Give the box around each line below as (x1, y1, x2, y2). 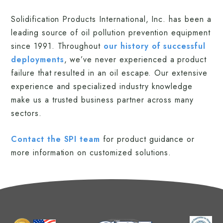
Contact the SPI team (11, 133, 101, 145)
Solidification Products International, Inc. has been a (11, 13, 212, 25)
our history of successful (104, 40, 206, 52)
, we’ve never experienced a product (64, 54, 207, 65)
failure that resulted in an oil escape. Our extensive (11, 67, 208, 79)
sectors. (11, 108, 42, 119)
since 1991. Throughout (11, 40, 104, 52)
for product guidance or (100, 133, 195, 145)
